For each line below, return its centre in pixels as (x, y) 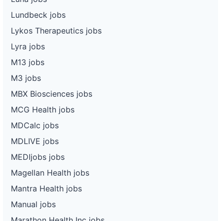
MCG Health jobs (43, 109)
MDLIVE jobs (35, 141)
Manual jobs (33, 204)
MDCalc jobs (35, 125)
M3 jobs (26, 78)
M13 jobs (28, 62)
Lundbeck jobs (38, 15)
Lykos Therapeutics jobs (56, 30)
